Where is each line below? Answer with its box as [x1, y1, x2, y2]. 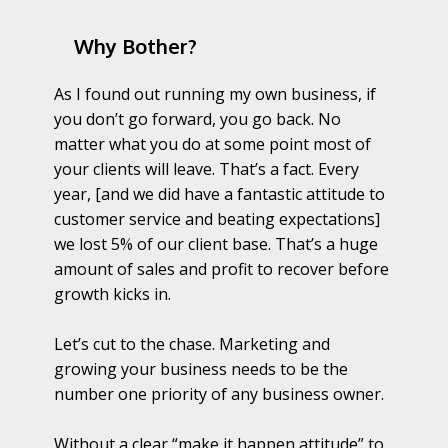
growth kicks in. [54, 283, 171, 306]
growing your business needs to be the [54, 358, 348, 381]
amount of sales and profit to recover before [54, 258, 389, 281]
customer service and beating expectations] [54, 208, 380, 231]
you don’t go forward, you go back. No [54, 108, 341, 131]
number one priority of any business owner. [54, 383, 384, 406]
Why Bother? [74, 33, 197, 60]
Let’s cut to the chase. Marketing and [54, 333, 330, 356]
